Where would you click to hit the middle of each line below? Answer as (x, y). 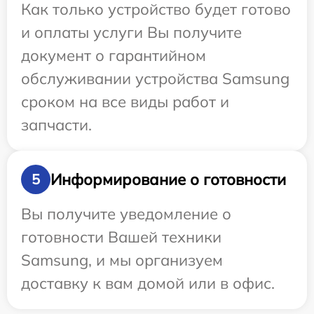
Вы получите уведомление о (126, 214)
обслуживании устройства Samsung (155, 79)
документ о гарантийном (114, 56)
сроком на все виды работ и (125, 102)
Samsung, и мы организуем (122, 260)
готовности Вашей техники (121, 237)
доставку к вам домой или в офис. (148, 284)
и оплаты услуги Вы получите (131, 33)
